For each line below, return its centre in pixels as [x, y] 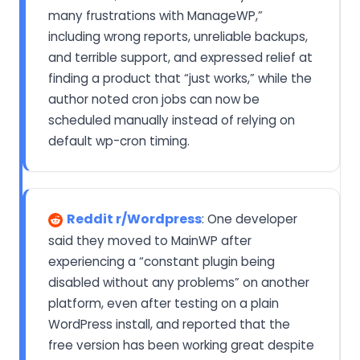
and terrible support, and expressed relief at [180, 57]
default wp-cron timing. [119, 141]
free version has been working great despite [181, 345]
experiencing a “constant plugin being [162, 261]
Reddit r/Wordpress [134, 219]
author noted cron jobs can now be [154, 99]
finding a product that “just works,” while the [180, 78]
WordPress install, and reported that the [169, 324]
